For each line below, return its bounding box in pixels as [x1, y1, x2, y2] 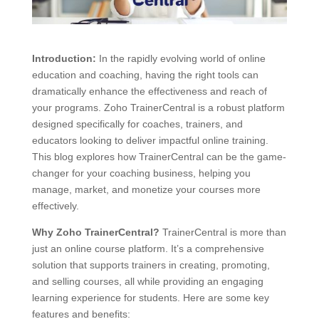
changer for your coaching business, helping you [31, 167, 251, 179]
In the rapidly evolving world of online [95, 52, 266, 64]
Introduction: [31, 52, 96, 64]
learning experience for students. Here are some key [31, 291, 269, 303]
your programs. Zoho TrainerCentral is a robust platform [31, 101, 285, 113]
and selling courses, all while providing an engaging [31, 275, 263, 287]
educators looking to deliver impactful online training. [31, 134, 268, 146]
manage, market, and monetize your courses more [31, 183, 261, 195]
